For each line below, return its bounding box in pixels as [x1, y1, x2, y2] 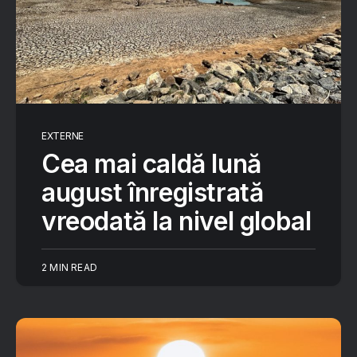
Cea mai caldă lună [41, 148, 261, 179]
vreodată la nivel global [41, 206, 312, 237]
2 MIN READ [41, 261, 97, 273]
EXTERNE [41, 130, 84, 142]
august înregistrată [41, 177, 264, 208]
